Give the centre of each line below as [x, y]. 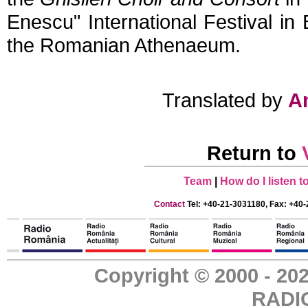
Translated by [225, 100]
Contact [169, 204]
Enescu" [44, 21]
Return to [254, 153]
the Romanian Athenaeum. [124, 45]
